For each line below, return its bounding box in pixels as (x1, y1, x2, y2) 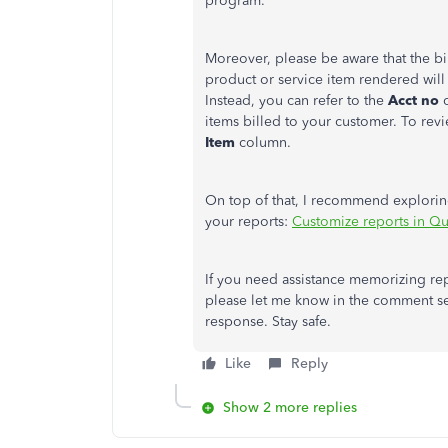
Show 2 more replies (223, 399, 357, 417)
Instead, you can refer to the (205, 92, 388, 110)
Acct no (388, 92, 443, 110)
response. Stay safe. (205, 313, 331, 331)
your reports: (205, 213, 292, 231)
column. (239, 134, 291, 152)
